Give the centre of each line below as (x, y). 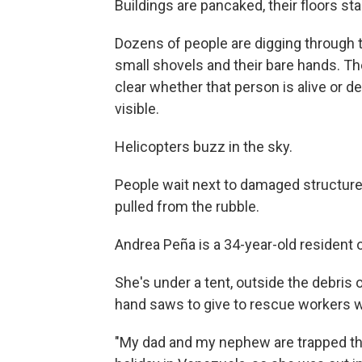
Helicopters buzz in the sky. (204, 147)
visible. (137, 109)
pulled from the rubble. (187, 207)
